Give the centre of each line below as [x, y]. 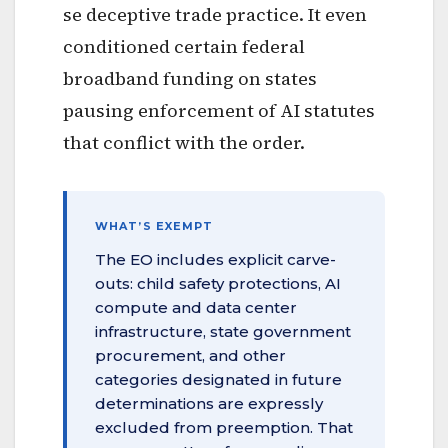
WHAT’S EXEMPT [154, 225]
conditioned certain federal [184, 46]
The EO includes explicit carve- [215, 259]
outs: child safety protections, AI [218, 283]
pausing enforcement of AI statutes [219, 110]
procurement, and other [190, 355]
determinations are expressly [209, 403]
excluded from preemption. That [224, 427]
